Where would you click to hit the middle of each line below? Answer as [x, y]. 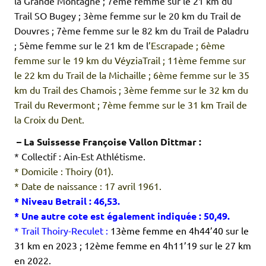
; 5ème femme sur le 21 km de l [81, 45]
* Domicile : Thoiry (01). [64, 171]
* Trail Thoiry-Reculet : [61, 231]
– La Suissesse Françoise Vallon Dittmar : [109, 142]
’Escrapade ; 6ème [187, 45]
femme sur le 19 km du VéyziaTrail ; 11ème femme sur [130, 60]
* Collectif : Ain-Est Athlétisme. [80, 156]
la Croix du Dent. [49, 120]
